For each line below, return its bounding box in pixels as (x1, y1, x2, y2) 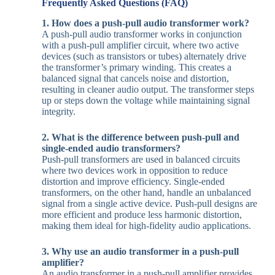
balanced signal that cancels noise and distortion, (41, 73, 229, 84)
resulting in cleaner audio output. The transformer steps (41, 84, 254, 95)
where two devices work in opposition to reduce (41, 165, 228, 176)
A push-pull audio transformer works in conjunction (41, 29, 242, 40)
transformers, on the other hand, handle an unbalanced (41, 187, 251, 198)
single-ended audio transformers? (41, 143, 180, 154)
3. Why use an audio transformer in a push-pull (41, 246, 239, 257)
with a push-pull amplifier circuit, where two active (41, 40, 239, 51)
